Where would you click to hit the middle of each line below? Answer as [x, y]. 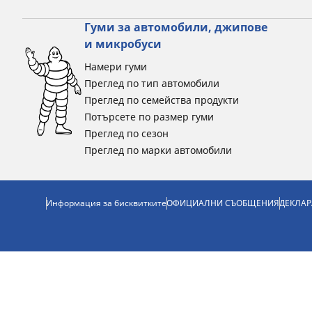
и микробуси [123, 44]
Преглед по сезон [126, 133]
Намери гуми [115, 67]
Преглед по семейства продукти [161, 100]
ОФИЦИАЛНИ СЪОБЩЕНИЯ [223, 203]
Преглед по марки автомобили [158, 150]
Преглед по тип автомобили [151, 83]
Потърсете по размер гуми [149, 117]
